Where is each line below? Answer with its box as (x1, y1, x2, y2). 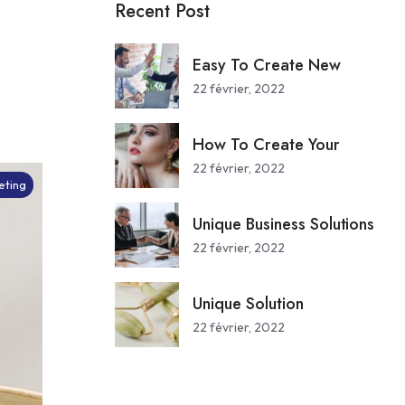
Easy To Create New (193, 53, 341, 77)
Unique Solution (193, 292, 304, 316)
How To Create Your (193, 133, 340, 156)
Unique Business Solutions (193, 212, 375, 236)
